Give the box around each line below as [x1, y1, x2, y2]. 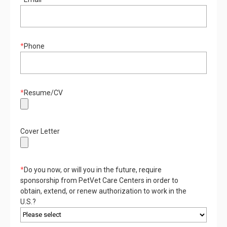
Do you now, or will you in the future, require [24, 165, 162, 174]
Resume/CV [24, 88, 63, 97]
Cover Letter [20, 127, 60, 135]
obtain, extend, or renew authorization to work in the [20, 186, 186, 195]
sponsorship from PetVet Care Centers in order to [20, 176, 178, 184]
